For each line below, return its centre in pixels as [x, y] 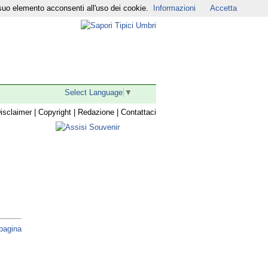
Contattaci [138, 112]
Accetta [223, 8]
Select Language [94, 92]
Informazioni [174, 8]
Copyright [55, 112]
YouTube [20, 9]
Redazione [96, 112]
